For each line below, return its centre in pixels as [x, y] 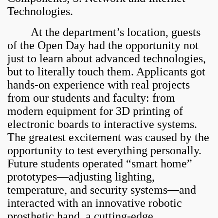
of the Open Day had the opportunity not [103, 45]
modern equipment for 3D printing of [95, 111]
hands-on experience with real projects [99, 85]
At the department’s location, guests [104, 32]
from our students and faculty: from [91, 98]
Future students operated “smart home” [100, 164]
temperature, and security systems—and [102, 190]
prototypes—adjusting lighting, [81, 177]
